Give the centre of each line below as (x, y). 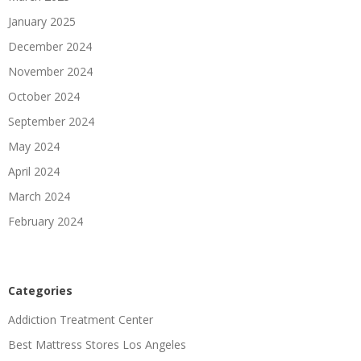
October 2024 (44, 96)
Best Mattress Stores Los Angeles (97, 344)
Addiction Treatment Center (81, 319)
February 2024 (46, 221)
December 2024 (50, 46)
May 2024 (34, 146)
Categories (40, 290)
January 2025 (42, 21)
